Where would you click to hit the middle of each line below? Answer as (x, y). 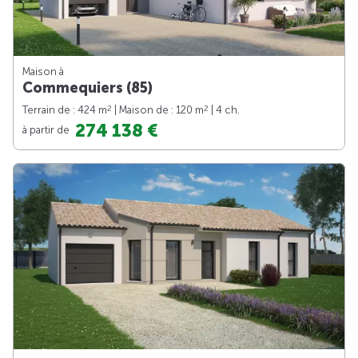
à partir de (47, 129)
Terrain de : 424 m (65, 109)
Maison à (43, 71)
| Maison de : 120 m (158, 109)
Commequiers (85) (88, 88)
